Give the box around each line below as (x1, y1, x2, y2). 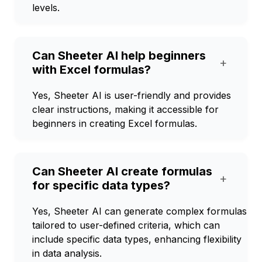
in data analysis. (32, 247, 102, 259)
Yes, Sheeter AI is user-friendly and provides (32, 89, 231, 101)
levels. (32, 2, 60, 13)
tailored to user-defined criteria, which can (32, 219, 220, 231)
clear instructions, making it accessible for (32, 104, 219, 115)
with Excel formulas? (32, 63, 151, 77)
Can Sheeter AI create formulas (32, 164, 212, 178)
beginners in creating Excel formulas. (32, 118, 197, 129)
